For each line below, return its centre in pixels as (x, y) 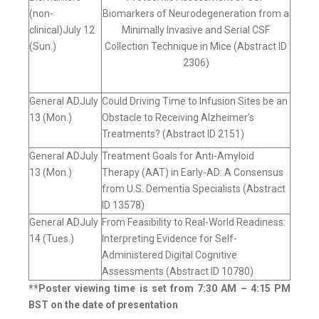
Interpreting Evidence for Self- (169, 239)
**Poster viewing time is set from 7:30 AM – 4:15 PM (159, 289)
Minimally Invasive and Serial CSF (196, 30)
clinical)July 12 (62, 30)
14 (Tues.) (52, 239)
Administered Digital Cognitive (169, 255)
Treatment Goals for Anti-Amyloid (178, 156)
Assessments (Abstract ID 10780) (178, 272)
